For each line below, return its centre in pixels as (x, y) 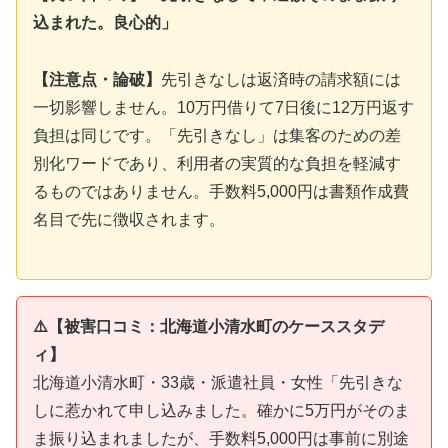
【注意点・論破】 (97, 80)
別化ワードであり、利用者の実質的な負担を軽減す (217, 164)
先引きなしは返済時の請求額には (281, 80)
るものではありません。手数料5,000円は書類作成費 (221, 192)
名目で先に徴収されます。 (129, 220)
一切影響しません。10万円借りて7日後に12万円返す (223, 108)
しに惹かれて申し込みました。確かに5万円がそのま (221, 410)
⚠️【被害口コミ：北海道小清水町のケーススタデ (208, 326)
